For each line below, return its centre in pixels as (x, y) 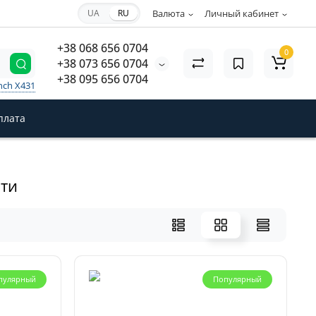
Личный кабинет (242, 13)
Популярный (237, 279)
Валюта (169, 13)
